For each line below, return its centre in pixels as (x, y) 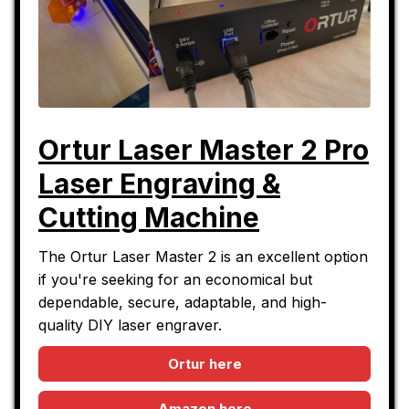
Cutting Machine (149, 217)
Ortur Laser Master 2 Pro (204, 149)
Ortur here (204, 363)
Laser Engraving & (159, 183)
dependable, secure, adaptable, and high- (183, 302)
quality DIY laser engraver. (130, 325)
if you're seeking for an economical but (175, 279)
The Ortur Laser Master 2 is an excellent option (203, 256)
